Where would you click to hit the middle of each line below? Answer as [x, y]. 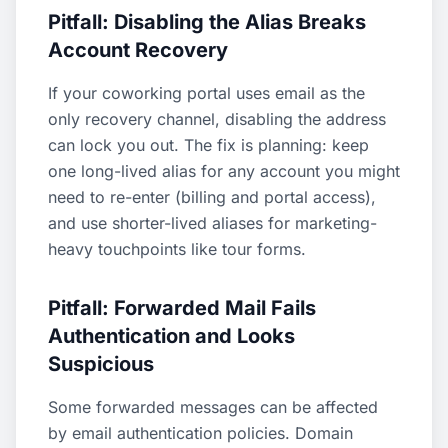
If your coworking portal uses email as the [206, 93]
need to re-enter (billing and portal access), [212, 197]
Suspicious [101, 364]
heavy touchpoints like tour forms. [177, 249]
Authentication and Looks [171, 336]
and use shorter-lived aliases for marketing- [212, 223]
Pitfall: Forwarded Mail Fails [182, 308]
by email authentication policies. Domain [200, 433]
